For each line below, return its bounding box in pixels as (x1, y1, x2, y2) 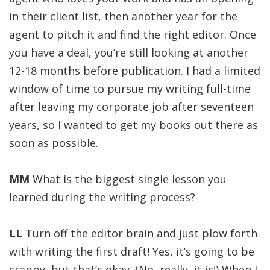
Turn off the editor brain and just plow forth (22, 226, 257, 240)
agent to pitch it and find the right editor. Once (9, 27, 256, 42)
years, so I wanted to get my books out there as (9, 118, 258, 132)
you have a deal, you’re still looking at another (9, 45, 248, 60)
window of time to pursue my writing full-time (9, 81, 251, 96)
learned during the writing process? (9, 190, 195, 204)
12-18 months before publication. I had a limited (9, 63, 260, 78)
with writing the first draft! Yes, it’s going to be (9, 244, 254, 259)
